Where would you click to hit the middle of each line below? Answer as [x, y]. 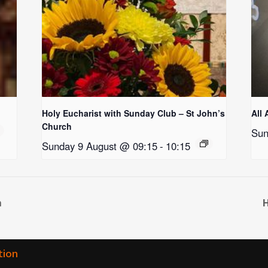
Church [57, 127]
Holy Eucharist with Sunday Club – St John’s [134, 113]
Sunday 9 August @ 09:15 [100, 146]
